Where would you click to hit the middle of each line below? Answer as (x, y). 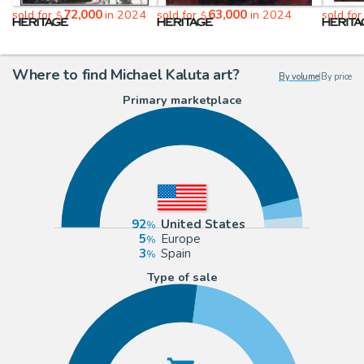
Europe (180, 238)
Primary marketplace (182, 100)
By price (336, 76)
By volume (299, 76)
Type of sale (182, 277)
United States (203, 224)
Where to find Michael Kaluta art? (126, 74)
